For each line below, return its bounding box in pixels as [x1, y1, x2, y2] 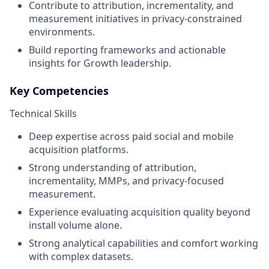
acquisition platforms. [29, 143, 128, 156]
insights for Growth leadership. [29, 56, 171, 70]
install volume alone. [29, 219, 122, 232]
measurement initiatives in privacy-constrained [29, 12, 242, 25]
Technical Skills [10, 107, 77, 120]
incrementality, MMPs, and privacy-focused [29, 174, 224, 187]
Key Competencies [10, 83, 109, 98]
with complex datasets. [29, 250, 133, 263]
